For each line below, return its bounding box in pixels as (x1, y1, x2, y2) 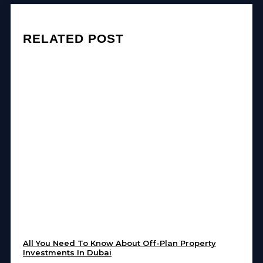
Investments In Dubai (23, 248, 112, 258)
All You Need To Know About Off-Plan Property (23, 238, 216, 248)
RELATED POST (23, 32, 124, 46)
